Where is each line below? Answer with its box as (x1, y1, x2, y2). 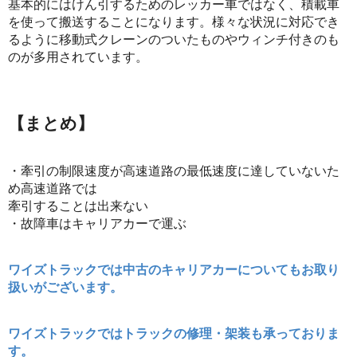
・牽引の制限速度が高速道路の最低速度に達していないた (8, 160, 339, 179)
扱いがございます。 (8, 277, 123, 296)
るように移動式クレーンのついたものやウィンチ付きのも (8, 29, 339, 48)
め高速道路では (8, 178, 97, 197)
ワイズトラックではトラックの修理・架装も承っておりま (8, 323, 339, 342)
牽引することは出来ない (8, 195, 148, 214)
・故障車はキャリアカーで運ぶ (8, 213, 186, 232)
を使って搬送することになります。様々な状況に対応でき (8, 11, 339, 30)
